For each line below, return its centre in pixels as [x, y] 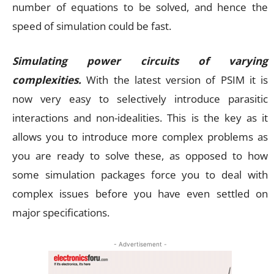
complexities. [47, 80]
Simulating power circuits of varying [140, 61]
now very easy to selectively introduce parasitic [140, 98]
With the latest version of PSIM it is [175, 80]
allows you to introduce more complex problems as [140, 136]
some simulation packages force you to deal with [140, 174]
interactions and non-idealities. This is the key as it [140, 117]
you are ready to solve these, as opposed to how [140, 155]
